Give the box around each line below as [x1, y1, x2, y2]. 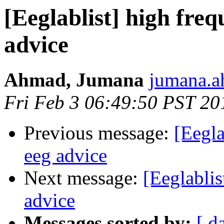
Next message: [24, 167, 143, 189]
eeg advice [24, 144, 107, 166]
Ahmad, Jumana [4, 69, 144, 91]
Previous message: [24, 122, 174, 144]
